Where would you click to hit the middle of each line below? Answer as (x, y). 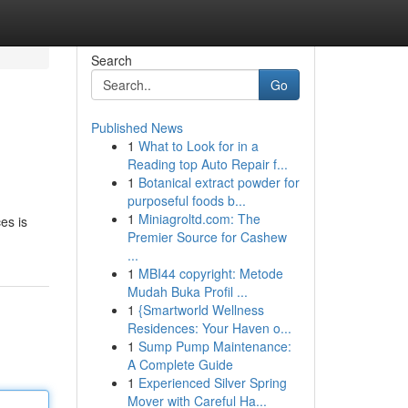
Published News (137, 127)
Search (111, 60)
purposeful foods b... (186, 200)
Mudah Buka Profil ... (187, 291)
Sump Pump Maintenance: (214, 346)
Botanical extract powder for (219, 182)
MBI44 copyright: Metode (210, 273)
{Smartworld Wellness (201, 310)
